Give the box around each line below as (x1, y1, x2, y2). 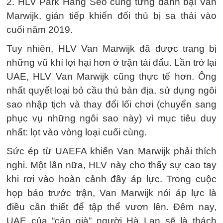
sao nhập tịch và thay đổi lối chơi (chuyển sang (6, 99, 217, 110)
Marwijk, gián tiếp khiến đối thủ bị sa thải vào (6, 10, 217, 21)
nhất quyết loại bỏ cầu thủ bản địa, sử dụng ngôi (6, 85, 217, 96)
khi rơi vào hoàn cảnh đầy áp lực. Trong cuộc (6, 174, 217, 184)
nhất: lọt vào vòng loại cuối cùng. (6, 127, 147, 137)
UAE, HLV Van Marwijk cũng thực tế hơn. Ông (6, 71, 217, 82)
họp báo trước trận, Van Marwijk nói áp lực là (6, 188, 217, 198)
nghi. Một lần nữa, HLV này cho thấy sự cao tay (6, 160, 217, 170)
